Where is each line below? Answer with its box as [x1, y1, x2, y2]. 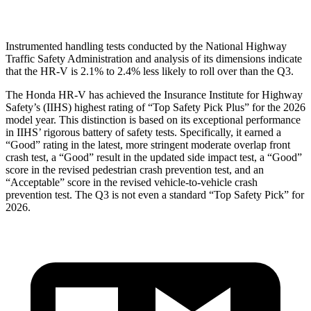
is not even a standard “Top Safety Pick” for [109, 188, 304, 201]
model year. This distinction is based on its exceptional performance [6, 113, 301, 126]
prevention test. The [6, 188, 95, 201]
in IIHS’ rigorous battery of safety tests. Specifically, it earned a [6, 126, 281, 138]
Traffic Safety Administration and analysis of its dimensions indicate [6, 52, 302, 65]
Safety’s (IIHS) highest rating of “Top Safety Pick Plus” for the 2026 [6, 101, 305, 113]
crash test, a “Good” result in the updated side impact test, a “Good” [6, 151, 302, 163]
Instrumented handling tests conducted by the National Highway [6, 40, 287, 52]
